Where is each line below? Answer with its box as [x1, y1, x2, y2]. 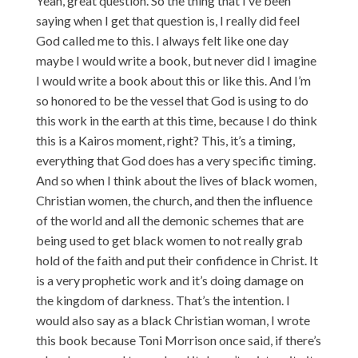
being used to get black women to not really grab [35, 232, 303, 248]
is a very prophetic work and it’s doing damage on [35, 272, 304, 288]
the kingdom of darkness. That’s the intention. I [35, 292, 290, 308]
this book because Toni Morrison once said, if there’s [35, 332, 321, 348]
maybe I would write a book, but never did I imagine [35, 52, 316, 68]
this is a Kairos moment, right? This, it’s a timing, [35, 132, 295, 148]
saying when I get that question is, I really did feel [35, 12, 300, 28]
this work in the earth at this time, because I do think [35, 112, 317, 128]
